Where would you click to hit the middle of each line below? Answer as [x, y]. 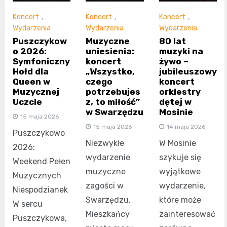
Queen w [31, 81]
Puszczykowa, [40, 218]
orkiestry [180, 91]
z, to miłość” [113, 102]
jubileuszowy [188, 71]
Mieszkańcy [108, 214]
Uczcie [27, 102]
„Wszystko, [110, 71]
